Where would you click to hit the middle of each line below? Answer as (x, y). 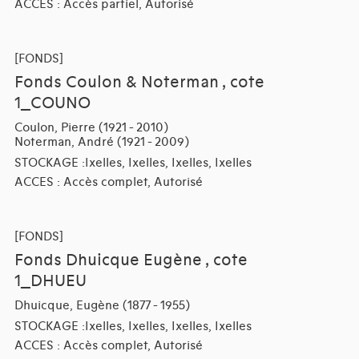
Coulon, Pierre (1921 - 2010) (91, 127)
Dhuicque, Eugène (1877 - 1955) (102, 305)
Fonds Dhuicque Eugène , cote (131, 260)
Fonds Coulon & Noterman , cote (139, 82)
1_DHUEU (50, 281)
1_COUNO (52, 103)
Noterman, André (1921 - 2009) (101, 141)
